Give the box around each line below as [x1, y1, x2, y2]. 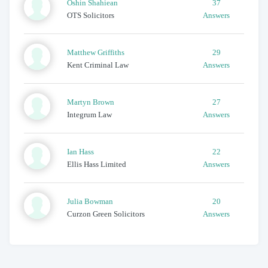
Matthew [67, 47, 96, 57]
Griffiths [98, 47, 125, 57]
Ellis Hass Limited [67, 159, 127, 169]
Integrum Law [67, 109, 112, 119]
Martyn [67, 97, 92, 106]
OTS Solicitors [67, 10, 115, 20]
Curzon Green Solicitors [67, 209, 145, 218]
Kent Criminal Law [67, 60, 129, 69]
